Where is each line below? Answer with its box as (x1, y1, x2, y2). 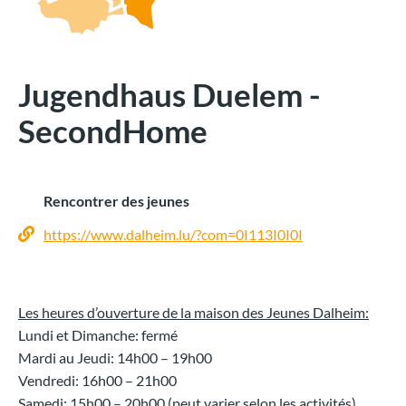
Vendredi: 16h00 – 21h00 (18, 372, 177, 390)
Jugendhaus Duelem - (18, 75, 321, 114)
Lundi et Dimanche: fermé (18, 326, 178, 344)
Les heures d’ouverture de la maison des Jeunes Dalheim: (18, 304, 369, 322)
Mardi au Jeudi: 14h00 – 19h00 (18, 349, 212, 367)
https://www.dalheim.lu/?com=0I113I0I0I (43, 225, 303, 243)
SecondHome (18, 111, 208, 150)
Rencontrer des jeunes (43, 192, 189, 210)
